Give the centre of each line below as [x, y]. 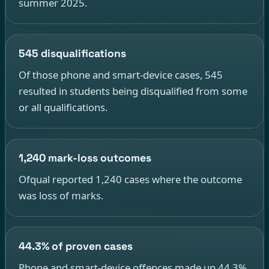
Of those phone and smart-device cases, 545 [120, 75]
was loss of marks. [61, 196]
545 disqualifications [72, 54]
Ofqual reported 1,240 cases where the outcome [130, 180]
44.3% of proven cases [75, 246]
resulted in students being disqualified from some [133, 91]
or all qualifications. [63, 107]
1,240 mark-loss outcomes [85, 158]
